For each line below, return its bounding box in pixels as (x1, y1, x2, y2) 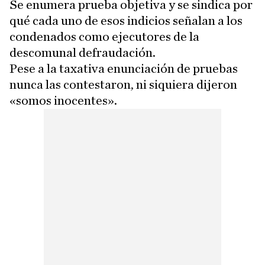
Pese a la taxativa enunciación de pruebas (9, 62, 238, 76)
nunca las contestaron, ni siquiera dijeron (9, 78, 237, 92)
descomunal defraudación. (9, 46, 156, 60)
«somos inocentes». (9, 94, 117, 108)
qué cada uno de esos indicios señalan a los (9, 14, 243, 28)
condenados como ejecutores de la (9, 30, 199, 44)
